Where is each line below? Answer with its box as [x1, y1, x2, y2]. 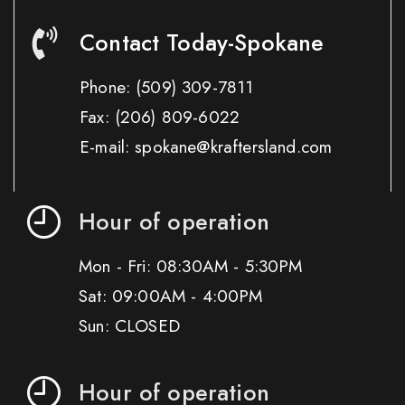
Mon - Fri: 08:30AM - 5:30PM [79, 254, 303, 279]
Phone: [80, 74, 137, 99]
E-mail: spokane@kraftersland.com [80, 134, 333, 159]
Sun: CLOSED [79, 314, 180, 339]
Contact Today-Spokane [80, 25, 325, 59]
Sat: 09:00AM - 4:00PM [79, 284, 263, 309]
